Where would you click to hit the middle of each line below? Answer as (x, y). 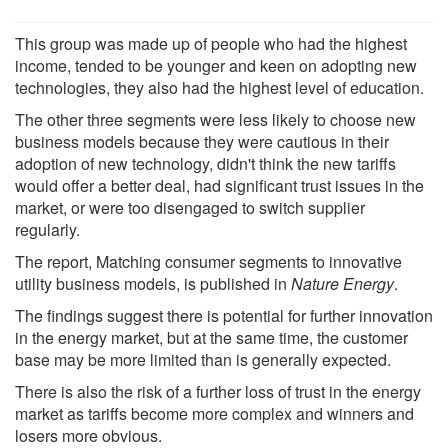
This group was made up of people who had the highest (211, 43)
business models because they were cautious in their (202, 141)
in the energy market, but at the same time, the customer (211, 337)
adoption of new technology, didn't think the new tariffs (205, 163)
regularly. (47, 229)
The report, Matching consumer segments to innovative (208, 261)
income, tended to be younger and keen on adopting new (216, 65)
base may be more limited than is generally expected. (203, 359)
